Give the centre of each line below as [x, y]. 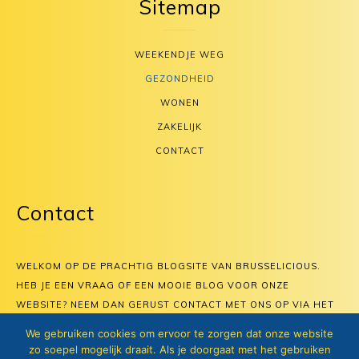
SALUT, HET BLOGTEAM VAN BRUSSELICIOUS [131, 343]
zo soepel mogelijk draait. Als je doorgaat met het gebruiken [179, 349]
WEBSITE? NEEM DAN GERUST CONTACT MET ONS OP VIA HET [175, 305]
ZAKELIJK [179, 127]
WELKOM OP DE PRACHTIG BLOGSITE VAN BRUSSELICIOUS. [168, 266]
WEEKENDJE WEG [179, 55]
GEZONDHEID [179, 79]
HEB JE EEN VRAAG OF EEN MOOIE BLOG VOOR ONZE [153, 286]
